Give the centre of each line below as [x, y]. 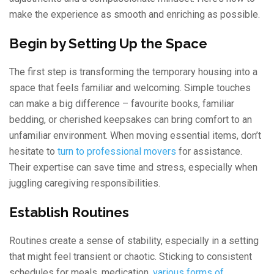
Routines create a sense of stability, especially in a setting [134, 241]
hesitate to [32, 152]
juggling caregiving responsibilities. [85, 183]
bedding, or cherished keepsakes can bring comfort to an [131, 120]
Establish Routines [69, 213]
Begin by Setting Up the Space [108, 44]
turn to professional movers [117, 152]
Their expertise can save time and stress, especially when [133, 168]
